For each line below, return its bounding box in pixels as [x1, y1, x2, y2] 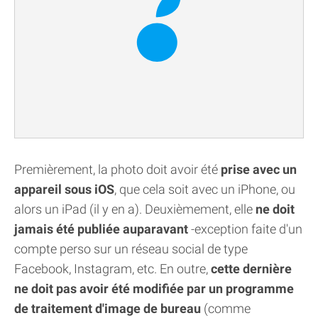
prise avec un [218, 161, 297, 177]
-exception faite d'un [188, 221, 302, 236]
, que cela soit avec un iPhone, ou [114, 181, 295, 197]
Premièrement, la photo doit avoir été [14, 161, 218, 177]
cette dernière [211, 261, 292, 276]
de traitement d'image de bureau [14, 300, 201, 316]
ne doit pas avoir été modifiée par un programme [14, 280, 294, 296]
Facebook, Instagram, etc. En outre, [14, 261, 211, 276]
